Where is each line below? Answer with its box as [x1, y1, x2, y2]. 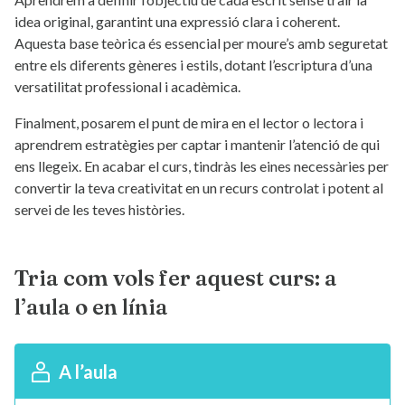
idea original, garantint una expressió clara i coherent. [14, 13, 340, 30]
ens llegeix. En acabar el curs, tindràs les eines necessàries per [14, 157, 389, 174]
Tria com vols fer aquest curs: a [14, 265, 337, 291]
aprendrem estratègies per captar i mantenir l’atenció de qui [14, 136, 380, 153]
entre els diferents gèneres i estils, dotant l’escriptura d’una [14, 56, 372, 73]
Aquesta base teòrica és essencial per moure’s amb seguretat [14, 34, 388, 52]
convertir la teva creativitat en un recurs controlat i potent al [14, 179, 383, 196]
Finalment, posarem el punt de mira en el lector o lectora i [14, 114, 363, 131]
